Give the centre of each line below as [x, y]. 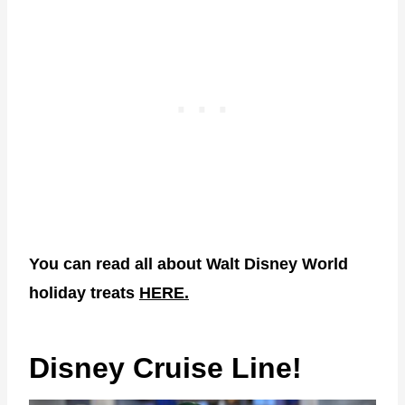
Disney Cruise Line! [165, 368]
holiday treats [84, 293]
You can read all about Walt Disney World [188, 264]
